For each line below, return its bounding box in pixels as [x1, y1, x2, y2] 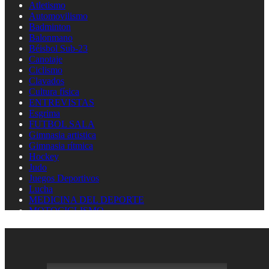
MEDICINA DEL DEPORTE [29, 195, 144, 205]
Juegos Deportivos [29, 173, 99, 183]
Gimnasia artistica [29, 130, 96, 140]
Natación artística [29, 227, 94, 237]
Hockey [29, 151, 59, 162]
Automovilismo [29, 11, 88, 21]
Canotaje [29, 54, 62, 64]
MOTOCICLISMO [29, 205, 104, 216]
